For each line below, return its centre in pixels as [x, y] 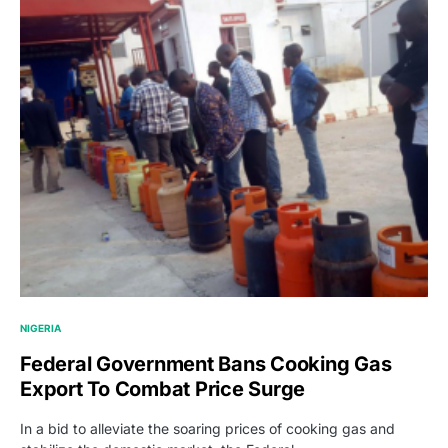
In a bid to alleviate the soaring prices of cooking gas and [207, 428]
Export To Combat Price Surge [162, 388]
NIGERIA [40, 327]
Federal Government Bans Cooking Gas [206, 363]
